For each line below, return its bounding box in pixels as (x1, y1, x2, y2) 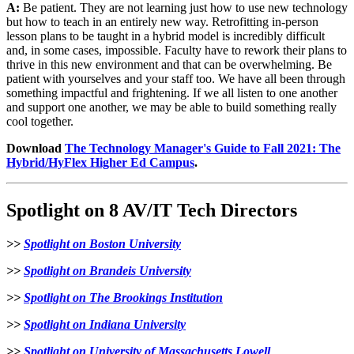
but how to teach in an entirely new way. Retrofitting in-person (6, 14, 318, 28)
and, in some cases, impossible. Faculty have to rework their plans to (6, 43, 347, 57)
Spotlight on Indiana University (24, 317, 186, 331)
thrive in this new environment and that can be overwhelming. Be (6, 57, 332, 71)
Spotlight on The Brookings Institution (24, 290, 223, 304)
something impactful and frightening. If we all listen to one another (6, 85, 337, 100)
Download (6, 141, 65, 155)
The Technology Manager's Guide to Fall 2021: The (65, 141, 341, 155)
